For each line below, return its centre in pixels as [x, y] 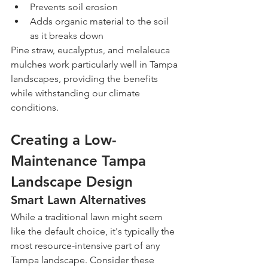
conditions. [35, 108]
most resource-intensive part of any [86, 246]
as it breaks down [67, 36]
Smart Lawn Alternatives [78, 200]
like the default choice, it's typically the [94, 232]
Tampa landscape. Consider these [84, 260]
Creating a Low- [64, 140]
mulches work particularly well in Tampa [95, 65]
